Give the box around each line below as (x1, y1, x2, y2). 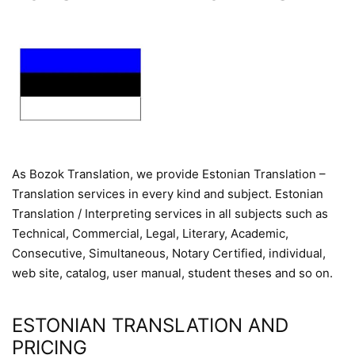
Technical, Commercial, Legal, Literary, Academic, (12, 226, 288, 241)
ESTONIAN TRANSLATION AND (12, 314, 288, 337)
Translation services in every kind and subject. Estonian (12, 186, 323, 201)
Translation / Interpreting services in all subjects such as (12, 206, 328, 221)
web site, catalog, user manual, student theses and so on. (12, 265, 333, 281)
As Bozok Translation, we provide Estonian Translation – (12, 166, 326, 181)
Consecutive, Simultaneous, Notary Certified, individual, (12, 246, 326, 261)
